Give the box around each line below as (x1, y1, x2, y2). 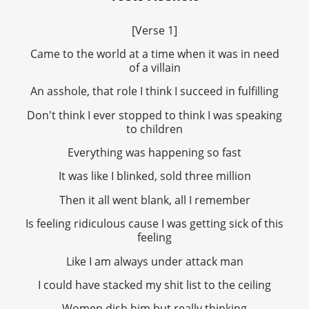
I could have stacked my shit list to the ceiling (38, 277, 271, 293)
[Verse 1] (132, 22, 177, 38)
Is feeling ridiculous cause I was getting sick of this (26, 216, 283, 232)
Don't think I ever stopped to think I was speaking (27, 107, 282, 123)
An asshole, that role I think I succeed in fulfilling (30, 83, 279, 99)
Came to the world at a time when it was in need (30, 46, 279, 61)
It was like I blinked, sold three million (58, 168, 251, 184)
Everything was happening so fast (68, 145, 241, 161)
